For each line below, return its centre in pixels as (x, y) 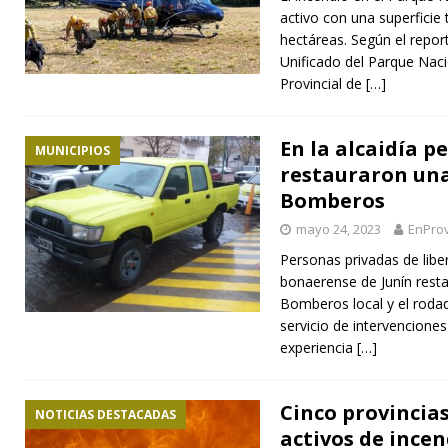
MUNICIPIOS (72, 150)
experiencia (318, 347)
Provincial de (323, 83)
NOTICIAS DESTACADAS (105, 414)
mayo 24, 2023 (338, 228)
